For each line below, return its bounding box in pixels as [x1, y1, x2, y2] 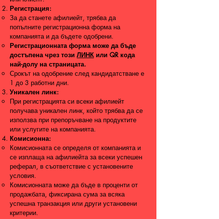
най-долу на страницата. [10, 60, 86, 68]
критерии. [10, 208, 38, 217]
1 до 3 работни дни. [10, 78, 69, 87]
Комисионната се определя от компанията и [10, 143, 141, 152]
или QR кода [94, 50, 135, 59]
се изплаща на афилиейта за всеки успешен [10, 153, 142, 161]
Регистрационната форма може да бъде [10, 41, 136, 50]
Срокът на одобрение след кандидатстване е [10, 69, 144, 78]
